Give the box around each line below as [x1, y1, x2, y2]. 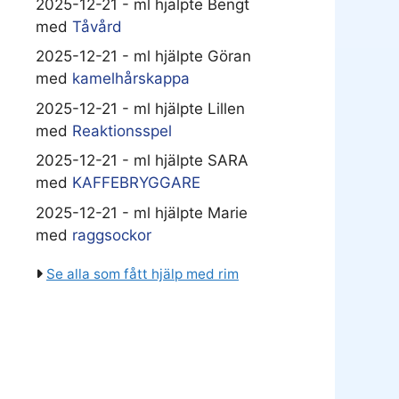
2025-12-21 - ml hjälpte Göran [36, 47, 251, 66]
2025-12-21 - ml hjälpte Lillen [36, 99, 245, 118]
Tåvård [72, 17, 122, 36]
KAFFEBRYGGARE [72, 174, 200, 192]
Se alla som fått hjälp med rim [46, 265, 239, 282]
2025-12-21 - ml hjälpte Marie [36, 203, 248, 222]
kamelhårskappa [72, 69, 190, 88]
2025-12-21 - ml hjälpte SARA [36, 151, 248, 170]
